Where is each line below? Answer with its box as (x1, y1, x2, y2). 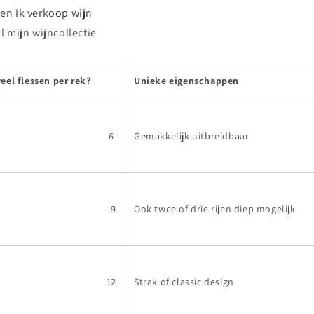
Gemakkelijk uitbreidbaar (134, 129, 250, 142)
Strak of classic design (134, 275, 234, 288)
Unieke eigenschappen (134, 74, 239, 87)
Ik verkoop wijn (15, 5, 93, 20)
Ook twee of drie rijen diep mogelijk (134, 202, 296, 215)
